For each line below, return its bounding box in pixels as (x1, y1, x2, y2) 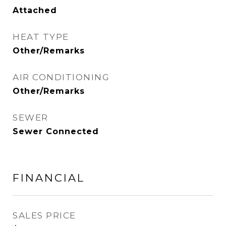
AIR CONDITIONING (13, 72, 109, 82)
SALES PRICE (13, 210, 76, 220)
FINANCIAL (13, 172, 85, 184)
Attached (13, 6, 57, 15)
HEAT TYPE (13, 32, 69, 42)
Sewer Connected (13, 127, 99, 136)
